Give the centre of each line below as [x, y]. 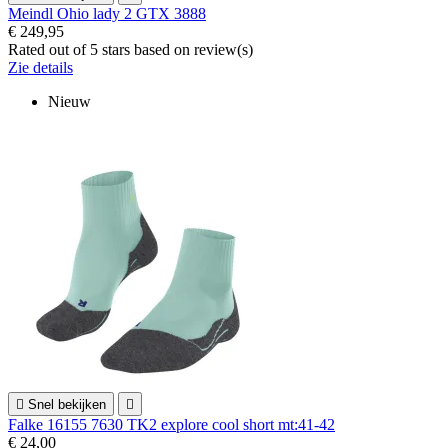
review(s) [223, 49]
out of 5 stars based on [121, 49]
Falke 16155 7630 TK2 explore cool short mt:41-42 [171, 424]
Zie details [40, 67]
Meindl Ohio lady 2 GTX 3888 [107, 13]
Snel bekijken [67, 404]
